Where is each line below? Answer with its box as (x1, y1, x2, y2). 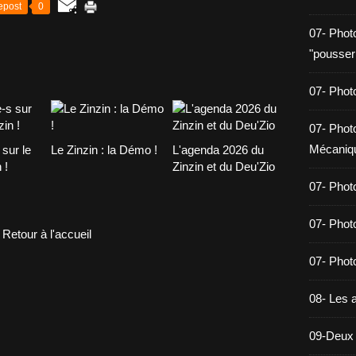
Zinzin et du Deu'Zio (172, 160, 275, 173)
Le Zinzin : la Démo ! (51, 143, 157, 157)
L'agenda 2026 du (172, 143, 264, 157)
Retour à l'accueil (2, 227, 91, 241)
